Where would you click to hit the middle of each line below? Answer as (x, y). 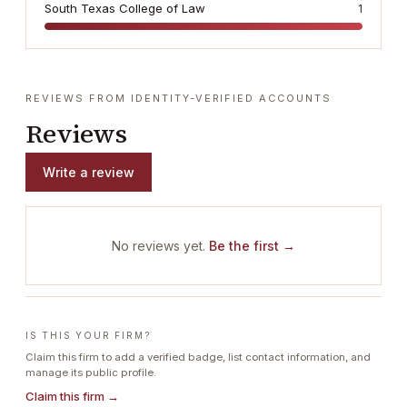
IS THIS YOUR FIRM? (88, 335)
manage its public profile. (91, 372)
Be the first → (252, 246)
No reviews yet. (159, 246)
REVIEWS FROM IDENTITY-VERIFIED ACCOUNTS (179, 98)
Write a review (89, 172)
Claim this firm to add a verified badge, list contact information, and (198, 357)
